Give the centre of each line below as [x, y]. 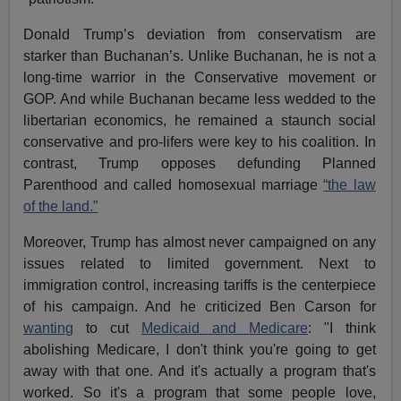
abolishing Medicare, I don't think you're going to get [200, 349]
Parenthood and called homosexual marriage [174, 184]
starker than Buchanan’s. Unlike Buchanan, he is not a [200, 55]
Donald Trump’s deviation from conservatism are [200, 34]
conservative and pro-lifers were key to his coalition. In [200, 141]
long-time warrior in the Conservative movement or [200, 77]
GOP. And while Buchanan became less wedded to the [200, 98]
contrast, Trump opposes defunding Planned [200, 163]
